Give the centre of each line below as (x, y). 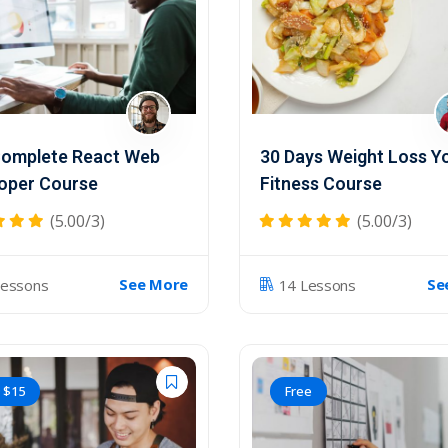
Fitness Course (321, 184)
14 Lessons (317, 284)
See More (153, 284)
